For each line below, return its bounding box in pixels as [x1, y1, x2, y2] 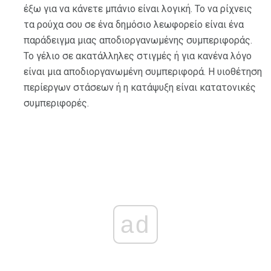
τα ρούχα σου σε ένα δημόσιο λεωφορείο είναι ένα [24, 19, 244, 30]
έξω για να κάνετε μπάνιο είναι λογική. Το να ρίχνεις [24, 3, 252, 15]
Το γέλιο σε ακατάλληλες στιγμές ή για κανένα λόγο [24, 50, 252, 62]
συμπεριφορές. [24, 97, 89, 109]
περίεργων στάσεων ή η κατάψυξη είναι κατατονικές [24, 82, 256, 93]
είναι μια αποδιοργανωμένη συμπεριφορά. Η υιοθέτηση [24, 66, 262, 77]
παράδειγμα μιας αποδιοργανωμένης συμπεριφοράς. [24, 34, 252, 46]
